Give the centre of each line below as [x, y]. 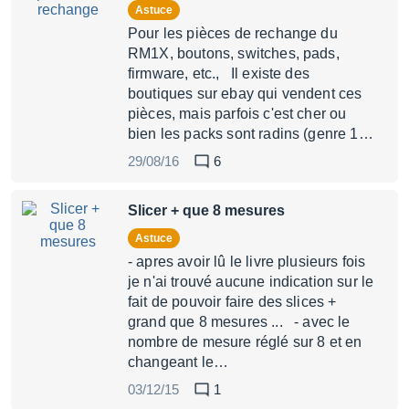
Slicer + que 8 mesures [206, 210]
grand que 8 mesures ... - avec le [239, 322]
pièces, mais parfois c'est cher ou [237, 114]
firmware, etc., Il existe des [219, 73]
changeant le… [178, 362]
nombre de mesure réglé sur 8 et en [245, 342]
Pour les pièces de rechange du [233, 33]
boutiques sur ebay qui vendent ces [245, 94]
